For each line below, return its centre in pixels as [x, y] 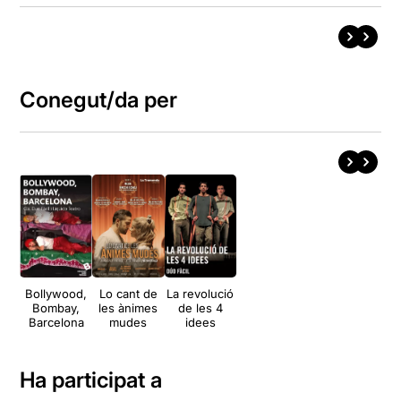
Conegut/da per [99, 100]
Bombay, [56, 308]
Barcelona [56, 323]
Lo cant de [128, 294]
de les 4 [200, 308]
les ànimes [128, 308]
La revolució [200, 294]
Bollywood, [56, 294]
